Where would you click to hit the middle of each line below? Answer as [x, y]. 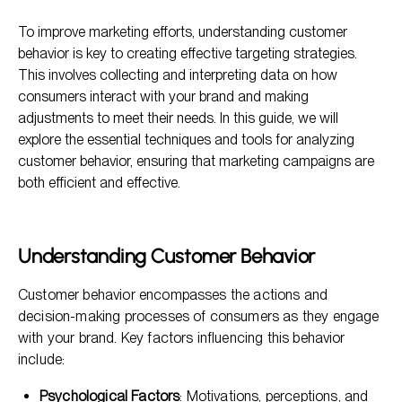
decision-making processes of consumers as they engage [199, 316]
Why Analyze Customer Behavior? [139, 33]
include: [42, 359]
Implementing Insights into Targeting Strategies [184, 130]
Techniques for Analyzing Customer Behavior [175, 66]
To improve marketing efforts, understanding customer [183, 32]
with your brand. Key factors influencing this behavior [182, 338]
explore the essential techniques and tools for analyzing [186, 140]
